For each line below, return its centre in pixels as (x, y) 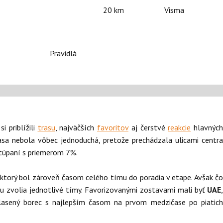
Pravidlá (63, 53)
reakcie (179, 127)
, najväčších (76, 127)
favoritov (113, 127)
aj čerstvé (150, 127)
